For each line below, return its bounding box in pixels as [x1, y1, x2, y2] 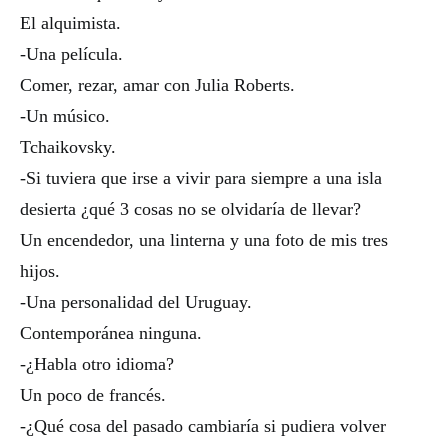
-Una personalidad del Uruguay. [20, 292, 252, 312]
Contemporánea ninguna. [20, 323, 202, 343]
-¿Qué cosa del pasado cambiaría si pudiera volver [20, 416, 386, 436]
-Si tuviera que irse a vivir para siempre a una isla [20, 168, 382, 188]
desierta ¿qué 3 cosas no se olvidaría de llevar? [20, 199, 361, 219]
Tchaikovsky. [20, 137, 116, 157]
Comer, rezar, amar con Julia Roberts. [20, 75, 295, 95]
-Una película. [20, 44, 123, 64]
